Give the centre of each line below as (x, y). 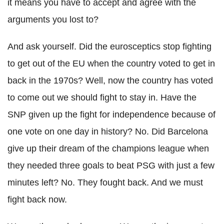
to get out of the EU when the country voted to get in (111, 63)
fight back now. (37, 199)
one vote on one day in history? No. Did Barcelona (108, 131)
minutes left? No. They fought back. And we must (105, 182)
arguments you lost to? (53, 19)
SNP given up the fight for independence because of (111, 114)
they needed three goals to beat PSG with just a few (111, 165)
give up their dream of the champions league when (108, 148)
